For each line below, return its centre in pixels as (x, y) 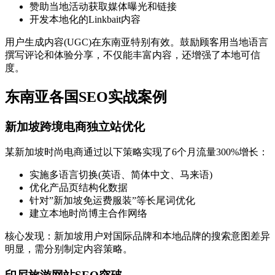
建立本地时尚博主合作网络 (88, 214)
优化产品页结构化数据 (79, 188)
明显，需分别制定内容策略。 (69, 249)
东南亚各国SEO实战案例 (86, 97)
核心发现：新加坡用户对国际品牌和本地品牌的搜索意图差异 (137, 236)
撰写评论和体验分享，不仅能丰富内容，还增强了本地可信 (133, 55)
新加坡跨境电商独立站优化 (75, 126)
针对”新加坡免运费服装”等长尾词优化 (112, 201)
